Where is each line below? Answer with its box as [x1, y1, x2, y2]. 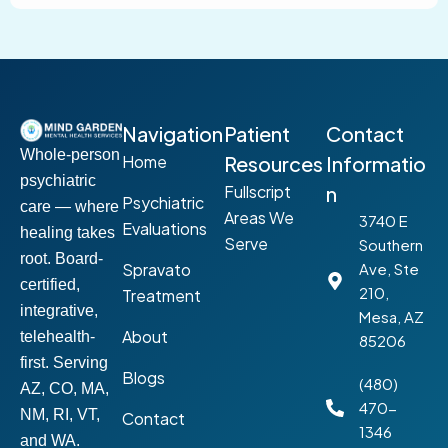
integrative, [20, 301, 98, 319]
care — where [20, 197, 119, 215]
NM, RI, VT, [20, 405, 100, 423]
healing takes [20, 223, 115, 241]
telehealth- [20, 327, 95, 345]
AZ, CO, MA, [20, 379, 109, 397]
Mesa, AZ [358, 307, 424, 326]
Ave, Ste [358, 259, 419, 278]
